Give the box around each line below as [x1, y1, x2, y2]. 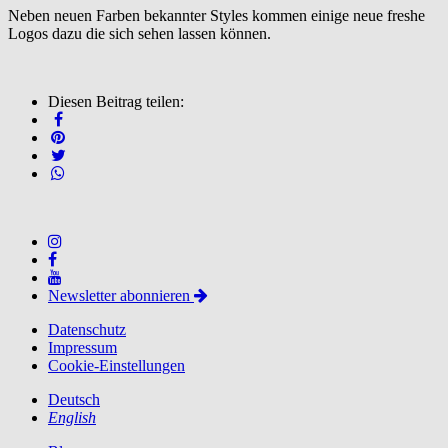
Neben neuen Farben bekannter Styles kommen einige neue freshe [8, 7, 425, 25]
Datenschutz [48, 321, 126, 339]
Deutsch [48, 391, 100, 409]
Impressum [48, 339, 117, 357]
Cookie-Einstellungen [48, 357, 185, 375]
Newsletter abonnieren [48, 287, 194, 305]
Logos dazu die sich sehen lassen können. [8, 25, 271, 43]
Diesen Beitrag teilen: [48, 93, 184, 111]
